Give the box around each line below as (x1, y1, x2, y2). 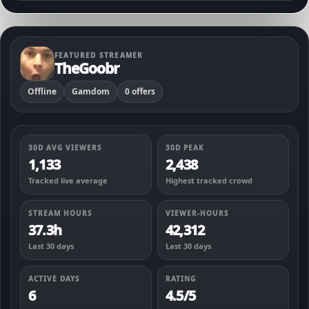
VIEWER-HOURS (166, 208, 229, 218)
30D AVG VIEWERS (28, 143, 102, 152)
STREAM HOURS (28, 208, 92, 218)
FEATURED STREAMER (54, 50, 143, 60)
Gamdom (72, 86, 110, 97)
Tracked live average (28, 175, 108, 186)
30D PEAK (166, 143, 204, 152)
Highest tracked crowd (166, 175, 252, 186)
